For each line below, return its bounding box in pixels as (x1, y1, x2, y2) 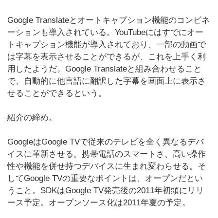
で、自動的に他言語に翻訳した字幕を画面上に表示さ (7, 76, 206, 86)
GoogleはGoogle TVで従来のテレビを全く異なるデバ (7, 137, 204, 146)
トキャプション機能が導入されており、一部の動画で (7, 40, 206, 49)
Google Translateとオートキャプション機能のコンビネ (7, 16, 210, 25)
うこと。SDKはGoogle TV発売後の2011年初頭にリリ (7, 186, 204, 195)
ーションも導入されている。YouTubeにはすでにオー (7, 28, 203, 37)
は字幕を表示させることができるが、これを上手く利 (7, 52, 206, 61)
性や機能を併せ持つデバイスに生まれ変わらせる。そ (7, 162, 206, 171)
